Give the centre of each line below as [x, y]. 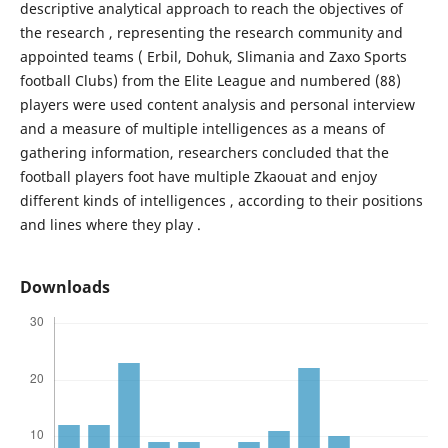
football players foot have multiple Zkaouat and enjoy [198, 176]
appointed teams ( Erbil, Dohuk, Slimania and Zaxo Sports [213, 56]
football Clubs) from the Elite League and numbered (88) [210, 80]
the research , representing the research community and [211, 32]
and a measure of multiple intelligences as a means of [202, 128]
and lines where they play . [110, 224]
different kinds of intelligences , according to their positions [221, 200]
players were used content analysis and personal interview [217, 104]
